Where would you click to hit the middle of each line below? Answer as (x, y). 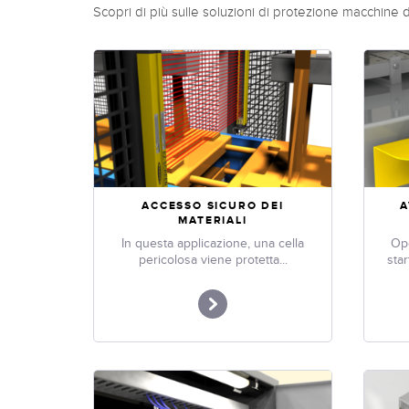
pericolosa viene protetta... (213, 259)
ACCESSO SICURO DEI (213, 205)
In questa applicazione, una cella (213, 243)
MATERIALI (213, 220)
